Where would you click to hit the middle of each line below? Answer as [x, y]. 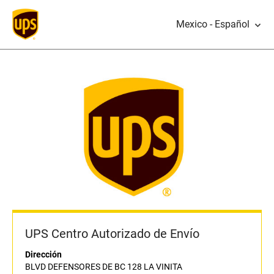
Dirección [43, 255]
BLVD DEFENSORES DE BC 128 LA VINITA [104, 267]
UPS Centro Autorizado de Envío [112, 234]
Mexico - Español [213, 24]
